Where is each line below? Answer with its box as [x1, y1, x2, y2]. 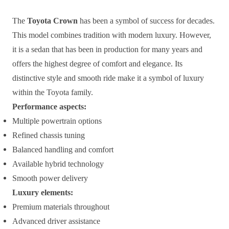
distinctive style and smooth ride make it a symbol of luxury [12, 73, 204, 82]
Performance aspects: [12, 102, 86, 111]
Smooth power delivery [12, 173, 88, 182]
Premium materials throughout [12, 202, 109, 211]
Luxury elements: [12, 188, 73, 197]
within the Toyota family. [12, 87, 93, 97]
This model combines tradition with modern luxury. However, [12, 30, 211, 39]
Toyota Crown [27, 16, 78, 25]
